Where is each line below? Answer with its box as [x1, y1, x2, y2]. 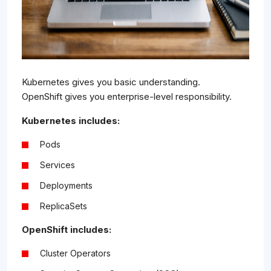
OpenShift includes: [22, 224, 111, 236]
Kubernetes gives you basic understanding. [22, 76, 200, 88]
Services [40, 160, 75, 171]
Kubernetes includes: [22, 115, 120, 127]
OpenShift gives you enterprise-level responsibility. [22, 91, 232, 103]
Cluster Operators [40, 248, 111, 259]
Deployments [40, 180, 93, 191]
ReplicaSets [40, 201, 87, 212]
